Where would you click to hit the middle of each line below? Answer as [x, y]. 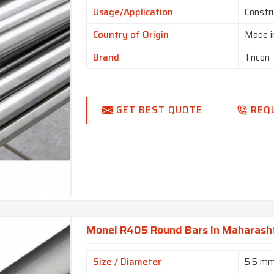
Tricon [257, 57]
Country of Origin [131, 35]
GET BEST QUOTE [160, 110]
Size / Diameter [128, 261]
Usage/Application [133, 12]
